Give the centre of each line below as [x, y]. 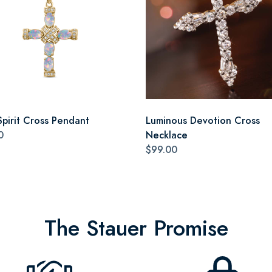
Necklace [167, 135]
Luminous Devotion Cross [203, 120]
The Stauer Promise [136, 228]
